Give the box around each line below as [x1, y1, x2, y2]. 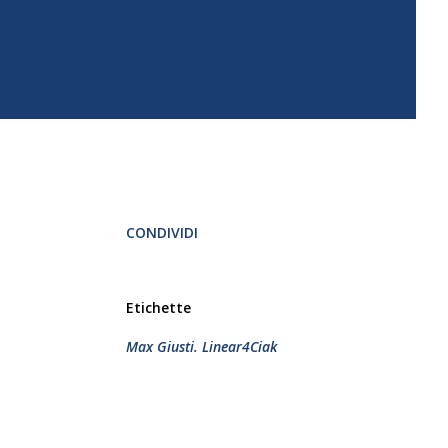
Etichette [126, 298, 191, 317]
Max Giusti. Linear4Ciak [126, 337, 277, 356]
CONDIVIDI [126, 223, 198, 242]
